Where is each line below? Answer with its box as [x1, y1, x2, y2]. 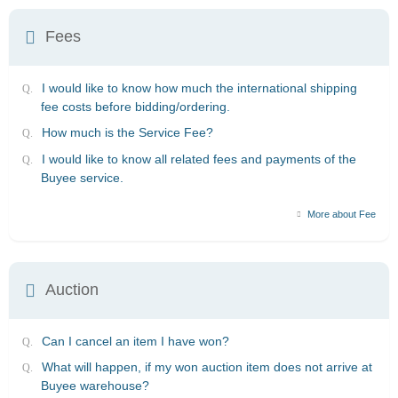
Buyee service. [41, 170, 123, 185]
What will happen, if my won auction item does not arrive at [42, 360, 372, 375]
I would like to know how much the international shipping [42, 81, 357, 95]
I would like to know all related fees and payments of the [42, 151, 356, 166]
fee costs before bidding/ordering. [41, 99, 230, 114]
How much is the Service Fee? [42, 125, 213, 140]
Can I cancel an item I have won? [42, 333, 229, 348]
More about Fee [305, 208, 376, 219]
